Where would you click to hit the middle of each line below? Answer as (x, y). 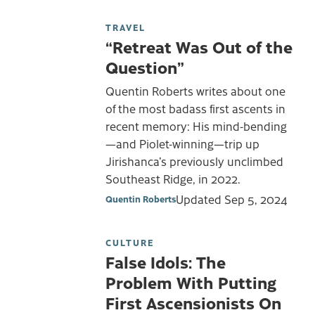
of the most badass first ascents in (195, 108)
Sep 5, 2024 (256, 199)
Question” (145, 67)
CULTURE (130, 243)
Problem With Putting (191, 282)
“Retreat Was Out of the (199, 47)
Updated (200, 199)
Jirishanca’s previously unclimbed (194, 161)
